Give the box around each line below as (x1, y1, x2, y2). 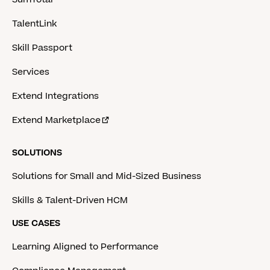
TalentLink (12, 17, 57, 31)
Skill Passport (12, 42, 72, 55)
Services (12, 66, 49, 79)
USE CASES (12, 217, 60, 230)
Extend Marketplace (12, 114, 101, 127)
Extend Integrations (12, 90, 99, 103)
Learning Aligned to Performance (12, 240, 159, 254)
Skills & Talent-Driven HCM (12, 194, 128, 207)
